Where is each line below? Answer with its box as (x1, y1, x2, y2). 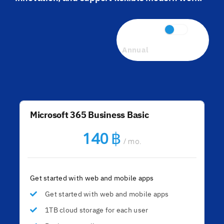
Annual (122, 44, 149, 57)
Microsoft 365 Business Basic (29, 108, 149, 123)
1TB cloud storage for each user (44, 204, 148, 216)
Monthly (122, 23, 152, 36)
